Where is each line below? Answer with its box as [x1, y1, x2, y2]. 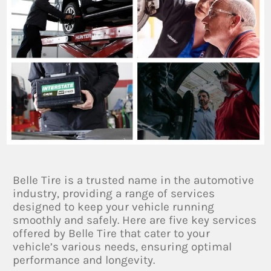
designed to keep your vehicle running [13, 200, 215, 214]
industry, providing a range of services [13, 186, 215, 200]
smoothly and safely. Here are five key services [13, 213, 257, 227]
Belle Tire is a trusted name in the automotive [13, 173, 255, 187]
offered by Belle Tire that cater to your [13, 226, 211, 240]
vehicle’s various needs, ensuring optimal [13, 240, 232, 253]
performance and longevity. [13, 253, 155, 267]
